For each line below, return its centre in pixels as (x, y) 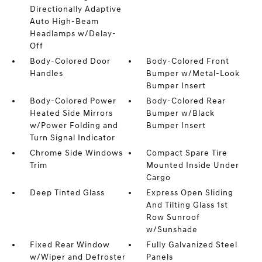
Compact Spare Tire (187, 153)
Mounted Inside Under (193, 166)
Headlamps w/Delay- (73, 34)
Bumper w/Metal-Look (193, 74)
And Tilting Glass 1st (187, 205)
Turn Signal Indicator (72, 138)
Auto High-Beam (64, 22)
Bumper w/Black (181, 113)
